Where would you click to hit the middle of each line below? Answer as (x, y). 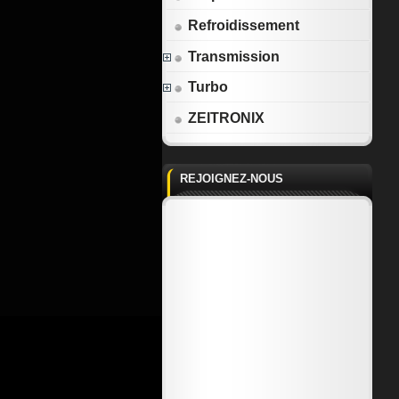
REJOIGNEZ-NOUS (232, 178)
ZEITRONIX (227, 118)
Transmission (234, 56)
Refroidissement (244, 25)
